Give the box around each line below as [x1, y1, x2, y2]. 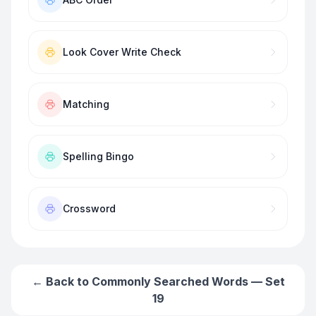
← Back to [31, 274, 92, 288]
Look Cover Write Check [63, 46, 181, 58]
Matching [63, 98, 109, 110]
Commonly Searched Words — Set [91, 274, 285, 288]
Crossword [63, 202, 116, 214]
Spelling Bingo [63, 150, 134, 162]
